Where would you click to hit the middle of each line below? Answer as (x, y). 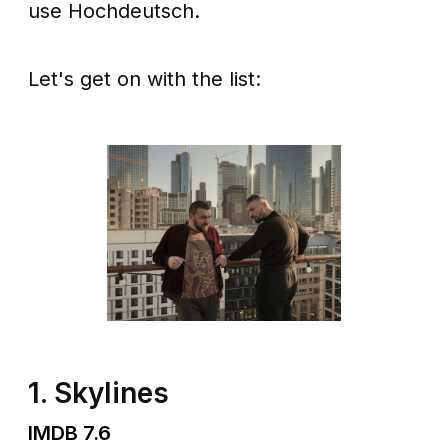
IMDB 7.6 (70, 433)
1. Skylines (99, 393)
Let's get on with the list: (148, 79)
